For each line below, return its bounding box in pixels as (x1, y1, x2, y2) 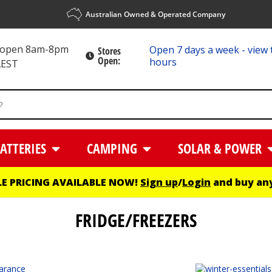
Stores (97, 44, 121, 58)
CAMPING (87, 139, 141, 158)
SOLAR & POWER (177, 139, 265, 158)
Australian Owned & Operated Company (85, 9, 225, 19)
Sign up (140, 175, 178, 189)
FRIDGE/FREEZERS (75, 208, 197, 233)
